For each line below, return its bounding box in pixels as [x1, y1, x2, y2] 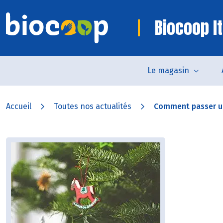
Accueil [6, 102, 31, 111]
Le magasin [147, 66, 189, 75]
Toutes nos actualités [54, 102, 131, 111]
